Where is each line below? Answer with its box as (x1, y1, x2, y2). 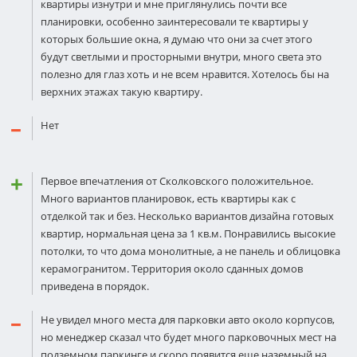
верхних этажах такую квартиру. (41, 84, 202, 99)
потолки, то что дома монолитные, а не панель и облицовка (41, 244, 340, 258)
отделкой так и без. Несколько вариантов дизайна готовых (41, 209, 334, 223)
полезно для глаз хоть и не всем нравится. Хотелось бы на (41, 67, 329, 81)
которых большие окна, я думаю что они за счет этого (41, 32, 312, 46)
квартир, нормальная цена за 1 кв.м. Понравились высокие (41, 226, 335, 241)
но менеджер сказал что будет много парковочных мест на (41, 330, 336, 344)
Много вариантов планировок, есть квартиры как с (41, 191, 296, 206)
